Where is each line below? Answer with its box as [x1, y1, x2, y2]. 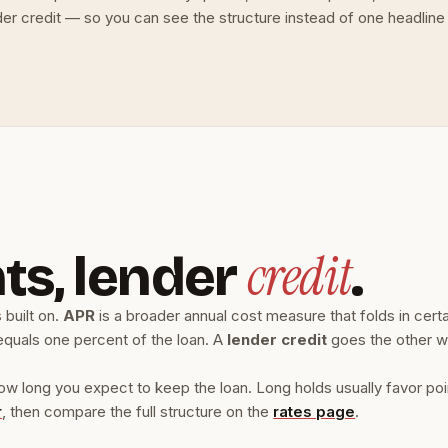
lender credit [227, 330, 328, 350]
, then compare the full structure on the [2, 402, 270, 422]
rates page [273, 402, 356, 422]
